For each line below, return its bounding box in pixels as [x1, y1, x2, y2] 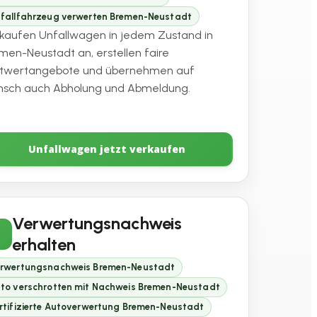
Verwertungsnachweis [12, 213, 183, 234]
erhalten [12, 234, 76, 255]
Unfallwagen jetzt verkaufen [28, 142, 186, 156]
